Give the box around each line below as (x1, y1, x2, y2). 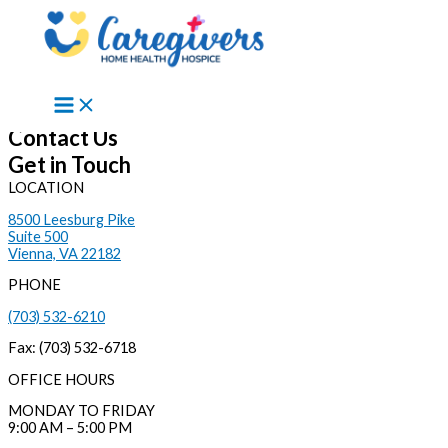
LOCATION (8, 179, 84, 196)
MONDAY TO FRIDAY (8, 402, 155, 420)
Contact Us (8, 124, 118, 151)
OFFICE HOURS (8, 370, 115, 388)
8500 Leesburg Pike (8, 210, 135, 228)
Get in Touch (8, 151, 131, 178)
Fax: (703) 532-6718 (8, 339, 136, 357)
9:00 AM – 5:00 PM (8, 419, 132, 437)
